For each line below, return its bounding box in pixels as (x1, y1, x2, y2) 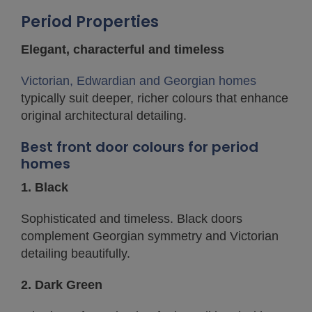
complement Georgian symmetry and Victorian (21, 229, 279, 244)
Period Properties (21, 11, 159, 33)
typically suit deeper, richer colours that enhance (21, 91, 288, 106)
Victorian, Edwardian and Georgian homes (21, 74, 256, 88)
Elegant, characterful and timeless (21, 42, 224, 57)
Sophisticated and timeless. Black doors (21, 212, 242, 226)
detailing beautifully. (21, 247, 130, 261)
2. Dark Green (21, 278, 102, 292)
